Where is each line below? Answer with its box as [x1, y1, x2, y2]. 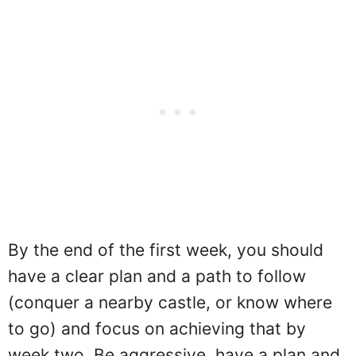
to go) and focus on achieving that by [8, 318, 306, 339]
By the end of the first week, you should [8, 239, 323, 260]
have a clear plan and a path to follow [8, 265, 306, 286]
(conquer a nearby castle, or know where [8, 292, 332, 312]
